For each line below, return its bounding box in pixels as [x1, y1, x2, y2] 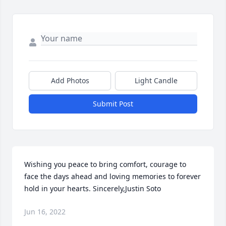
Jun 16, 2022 [24, 207, 66, 217]
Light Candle [135, 76, 178, 86]
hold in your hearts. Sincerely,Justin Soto [24, 184, 161, 194]
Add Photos [50, 76, 89, 86]
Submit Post [93, 99, 133, 109]
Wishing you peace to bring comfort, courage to [24, 159, 186, 169]
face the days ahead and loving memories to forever [24, 172, 201, 182]
